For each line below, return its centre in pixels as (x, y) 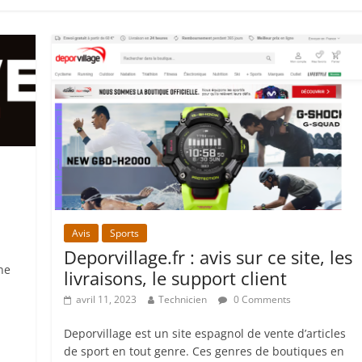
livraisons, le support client (176, 278)
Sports (125, 233)
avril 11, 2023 (107, 299)
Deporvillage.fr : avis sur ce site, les (208, 257)
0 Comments (261, 299)
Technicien (183, 299)
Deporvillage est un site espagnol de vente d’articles (205, 333)
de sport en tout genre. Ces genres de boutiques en (204, 351)
